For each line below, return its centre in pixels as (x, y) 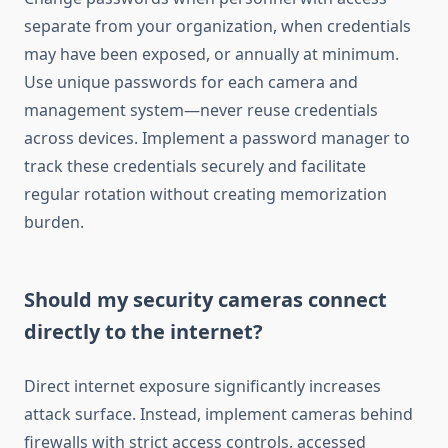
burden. (54, 222)
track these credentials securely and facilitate (195, 166)
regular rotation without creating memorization (205, 194)
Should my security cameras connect (205, 300)
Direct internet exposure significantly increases (202, 386)
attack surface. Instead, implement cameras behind (218, 414)
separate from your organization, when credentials (217, 26)
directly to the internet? (143, 332)
